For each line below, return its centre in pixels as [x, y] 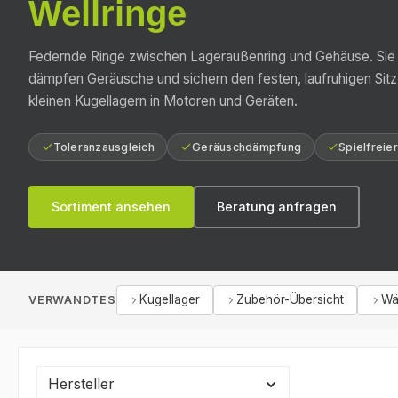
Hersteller [81, 383]
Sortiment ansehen [111, 207]
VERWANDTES [72, 299]
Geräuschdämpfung [247, 147]
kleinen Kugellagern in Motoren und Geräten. [163, 100]
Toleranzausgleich [103, 147]
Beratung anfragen [277, 207]
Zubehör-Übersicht [291, 300]
